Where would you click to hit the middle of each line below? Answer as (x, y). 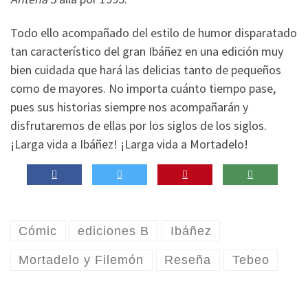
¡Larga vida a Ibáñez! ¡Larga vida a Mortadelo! (129, 144)
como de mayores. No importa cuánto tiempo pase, (143, 89)
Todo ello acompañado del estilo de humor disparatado (154, 33)
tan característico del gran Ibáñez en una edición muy (147, 52)
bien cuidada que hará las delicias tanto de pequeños (146, 70)
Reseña (188, 260)
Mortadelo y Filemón (81, 260)
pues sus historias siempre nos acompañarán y (129, 107)
